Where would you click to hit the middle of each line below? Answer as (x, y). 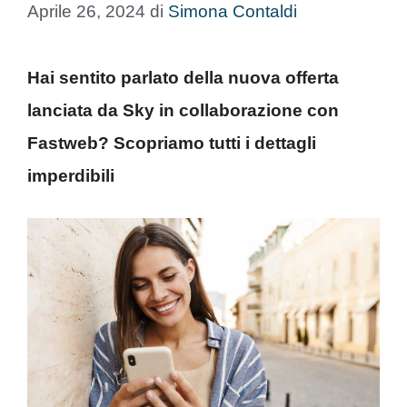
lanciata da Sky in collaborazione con (183, 110)
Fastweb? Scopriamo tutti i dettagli (172, 143)
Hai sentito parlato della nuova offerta (183, 77)
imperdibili (73, 175)
